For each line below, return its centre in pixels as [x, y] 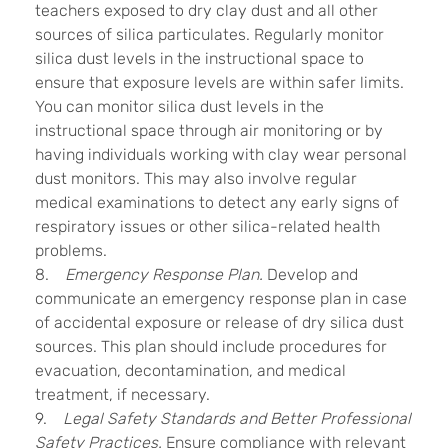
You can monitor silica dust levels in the [179, 106]
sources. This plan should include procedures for [211, 346]
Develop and [310, 274]
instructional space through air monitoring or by [209, 130]
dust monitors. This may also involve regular [196, 178]
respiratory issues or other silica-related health [207, 226]
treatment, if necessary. [122, 394]
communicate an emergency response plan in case [221, 298]
